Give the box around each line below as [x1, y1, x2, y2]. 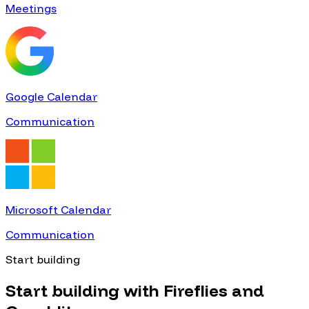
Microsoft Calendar [6, 203, 111, 217]
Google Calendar [6, 90, 97, 104]
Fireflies [163, 280, 228, 301]
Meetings [6, 1, 57, 16]
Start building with [6, 280, 163, 301]
